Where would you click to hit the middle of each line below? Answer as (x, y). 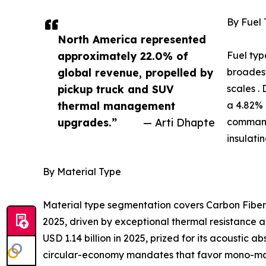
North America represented (132, 39)
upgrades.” (87, 123)
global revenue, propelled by (135, 73)
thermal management (116, 106)
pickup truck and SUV (116, 89)
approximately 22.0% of (123, 56)
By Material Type (82, 172)
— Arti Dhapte (179, 123)
